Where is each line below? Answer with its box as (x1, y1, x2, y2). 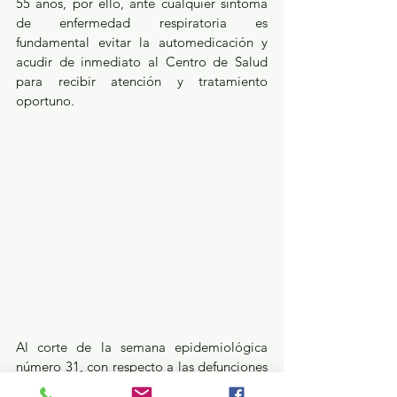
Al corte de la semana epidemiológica (16, 338, 268, 355)
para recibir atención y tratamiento (16, 73, 268, 90)
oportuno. (16, 92, 74, 110)
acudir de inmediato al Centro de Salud (16, 53, 268, 71)
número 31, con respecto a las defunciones (16, 357, 268, 375)
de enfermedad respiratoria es (16, 14, 268, 32)
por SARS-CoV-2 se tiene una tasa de (16, 377, 268, 394)
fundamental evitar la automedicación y (16, 34, 268, 51)
